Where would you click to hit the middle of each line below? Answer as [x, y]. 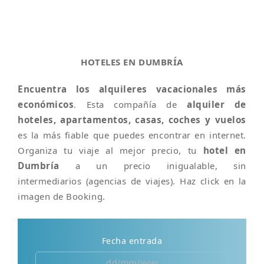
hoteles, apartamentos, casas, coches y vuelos [132, 120]
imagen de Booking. [62, 196]
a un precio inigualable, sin [153, 166]
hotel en [225, 150]
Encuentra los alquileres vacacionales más [132, 89]
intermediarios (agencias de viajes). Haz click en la [132, 181]
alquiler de [217, 104]
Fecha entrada [132, 241]
